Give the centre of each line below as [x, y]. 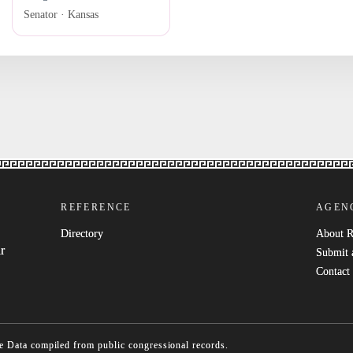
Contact [333, 272]
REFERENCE [96, 208]
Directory [82, 234]
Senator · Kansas [61, 15]
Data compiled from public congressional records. [117, 345]
